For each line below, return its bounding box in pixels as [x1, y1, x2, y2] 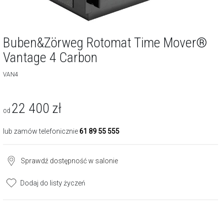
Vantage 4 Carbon [3, 49, 98, 66]
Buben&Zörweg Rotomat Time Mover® [3, 35, 207, 51]
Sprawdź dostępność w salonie [21, 157, 118, 165]
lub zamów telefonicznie [3, 127, 79, 135]
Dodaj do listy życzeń [20, 179, 85, 187]
